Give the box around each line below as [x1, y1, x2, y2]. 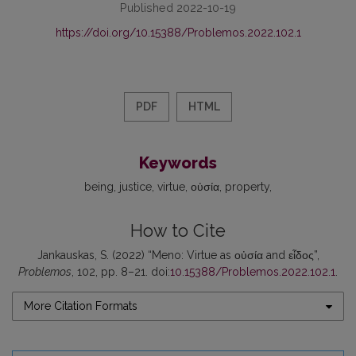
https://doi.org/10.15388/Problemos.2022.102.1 [55, 26, 301, 39]
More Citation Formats [24, 300, 137, 312]
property [225, 180, 269, 193]
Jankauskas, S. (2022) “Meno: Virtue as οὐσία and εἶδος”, [37, 249, 319, 261]
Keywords [139, 153, 217, 172]
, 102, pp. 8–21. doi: [72, 265, 170, 278]
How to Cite [130, 221, 226, 241]
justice [119, 180, 152, 193]
